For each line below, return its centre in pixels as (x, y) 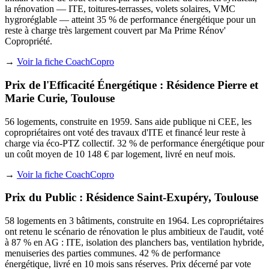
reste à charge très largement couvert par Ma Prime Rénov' (115, 31)
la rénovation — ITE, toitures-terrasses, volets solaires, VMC (120, 9)
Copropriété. (29, 41)
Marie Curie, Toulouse (60, 98)
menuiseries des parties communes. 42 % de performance (113, 253)
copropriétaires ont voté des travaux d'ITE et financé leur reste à (125, 132)
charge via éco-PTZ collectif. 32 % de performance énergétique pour (134, 143)
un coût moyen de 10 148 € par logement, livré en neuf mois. (120, 154)
